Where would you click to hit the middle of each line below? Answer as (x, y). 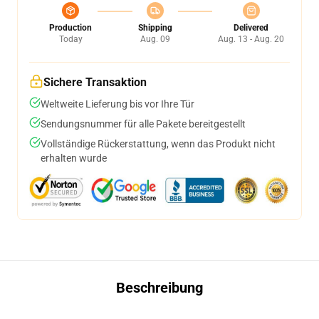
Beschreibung (159, 288)
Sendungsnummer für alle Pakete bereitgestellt (143, 124)
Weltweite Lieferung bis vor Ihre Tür (117, 104)
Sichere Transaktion (95, 82)
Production (70, 28)
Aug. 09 (155, 39)
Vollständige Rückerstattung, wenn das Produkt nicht (158, 144)
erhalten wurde (74, 158)
